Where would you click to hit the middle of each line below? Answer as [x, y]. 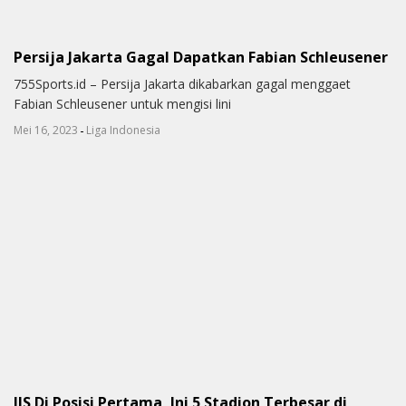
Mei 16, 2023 [46, 130]
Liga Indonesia [123, 130]
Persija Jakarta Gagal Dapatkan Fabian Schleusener [201, 57]
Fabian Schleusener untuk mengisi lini [122, 104]
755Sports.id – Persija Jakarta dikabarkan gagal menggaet [182, 84]
